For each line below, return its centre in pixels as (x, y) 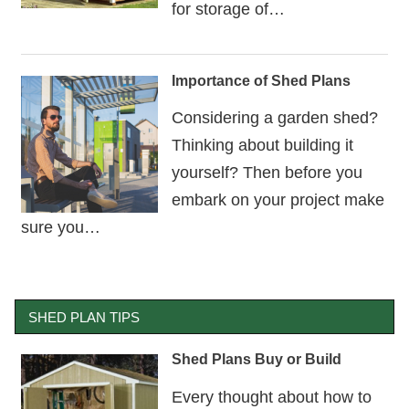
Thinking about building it (262, 145)
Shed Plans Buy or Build (256, 360)
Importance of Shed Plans (261, 80)
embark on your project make (278, 200)
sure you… (60, 227)
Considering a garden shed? (274, 118)
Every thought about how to (271, 396)
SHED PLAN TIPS (84, 317)
